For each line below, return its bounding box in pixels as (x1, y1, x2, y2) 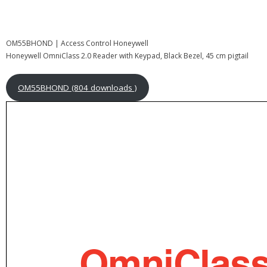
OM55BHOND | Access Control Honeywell (6, 38, 148, 48)
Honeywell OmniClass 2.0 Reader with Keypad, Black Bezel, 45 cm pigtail (6, 50, 249, 61)
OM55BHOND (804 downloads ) (17, 82, 137, 93)
